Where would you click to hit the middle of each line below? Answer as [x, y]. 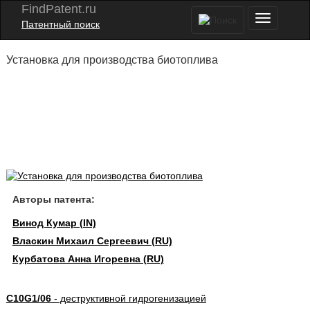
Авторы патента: [53, 199]
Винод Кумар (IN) [54, 223]
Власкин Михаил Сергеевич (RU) [92, 241]
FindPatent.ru [59, 9]
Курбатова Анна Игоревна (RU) [88, 259]
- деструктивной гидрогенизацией [128, 298]
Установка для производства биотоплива [112, 60]
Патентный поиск [61, 24]
